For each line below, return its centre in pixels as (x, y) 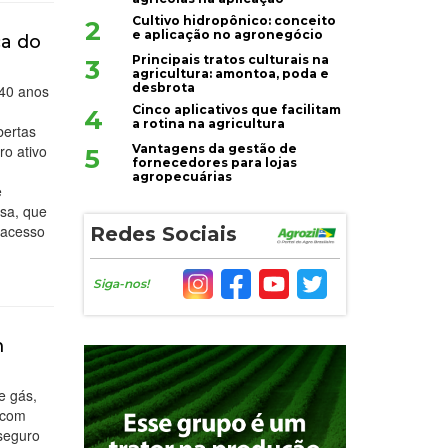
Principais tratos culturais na (231, 60)
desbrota (164, 88)
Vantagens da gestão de (215, 149)
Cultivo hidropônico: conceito (234, 21)
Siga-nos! (121, 284)
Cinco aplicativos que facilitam (237, 110)
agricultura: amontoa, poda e (231, 74)
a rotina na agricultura (209, 124)
